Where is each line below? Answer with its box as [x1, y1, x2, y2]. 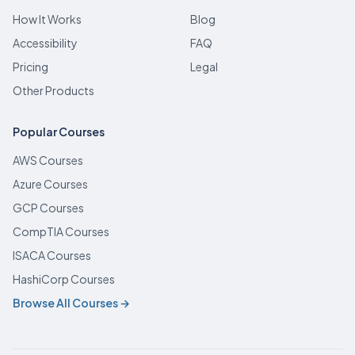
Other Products [13, 83, 94, 97]
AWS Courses [13, 153, 83, 167]
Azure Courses [13, 177, 88, 191]
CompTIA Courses [13, 224, 109, 239]
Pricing [13, 59, 48, 74]
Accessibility [13, 36, 78, 50]
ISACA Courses [13, 248, 91, 262]
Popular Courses [13, 124, 105, 139]
